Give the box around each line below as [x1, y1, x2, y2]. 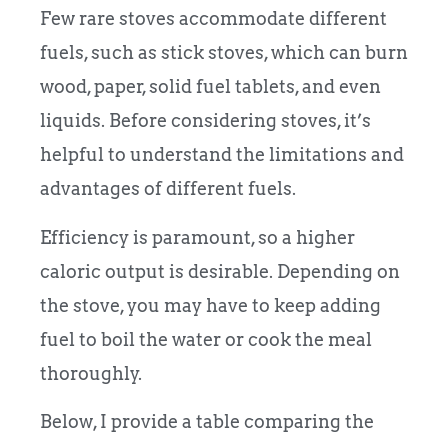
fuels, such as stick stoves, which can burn [40, 42, 408, 64]
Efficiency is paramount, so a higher [40, 226, 355, 248]
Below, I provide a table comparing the [40, 410, 374, 432]
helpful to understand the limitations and [40, 144, 404, 166]
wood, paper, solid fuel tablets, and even [40, 76, 381, 98]
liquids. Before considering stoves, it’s [40, 110, 371, 132]
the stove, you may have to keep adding [40, 294, 381, 316]
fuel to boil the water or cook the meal [40, 328, 372, 350]
